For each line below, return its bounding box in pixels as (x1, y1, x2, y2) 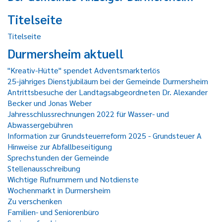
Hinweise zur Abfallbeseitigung (7, 141, 112, 152)
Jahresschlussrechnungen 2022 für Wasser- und (7, 109, 169, 119)
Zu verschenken (7, 196, 62, 206)
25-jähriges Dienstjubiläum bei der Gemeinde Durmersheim (7, 76, 208, 86)
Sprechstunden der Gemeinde (7, 152, 109, 163)
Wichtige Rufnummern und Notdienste (7, 174, 139, 184)
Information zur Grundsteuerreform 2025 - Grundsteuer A (7, 130, 202, 141)
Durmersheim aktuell (7, 45, 123, 61)
